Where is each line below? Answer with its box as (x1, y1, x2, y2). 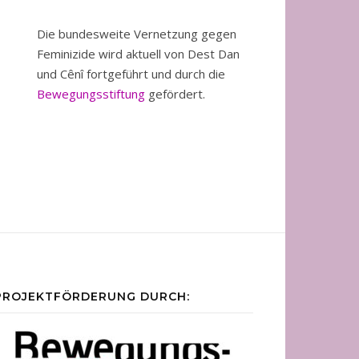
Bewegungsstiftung (37, 86, 145, 102)
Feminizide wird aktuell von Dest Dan (37, 46, 240, 62)
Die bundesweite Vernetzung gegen (37, 26, 236, 42)
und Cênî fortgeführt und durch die (37, 66, 225, 82)
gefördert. (145, 86, 205, 102)
